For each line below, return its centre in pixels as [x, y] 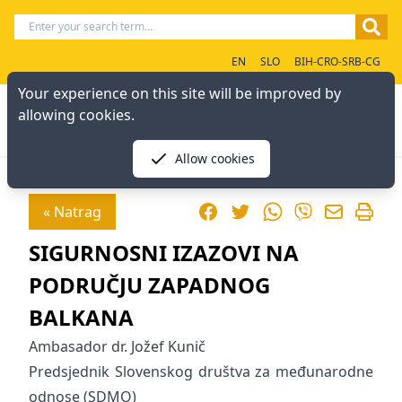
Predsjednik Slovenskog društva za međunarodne [201, 371]
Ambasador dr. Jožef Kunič [117, 346]
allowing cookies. [76, 115]
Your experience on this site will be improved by [179, 93]
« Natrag [72, 212]
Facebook [229, 211]
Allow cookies [214, 158]
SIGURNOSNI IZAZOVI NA [164, 253]
